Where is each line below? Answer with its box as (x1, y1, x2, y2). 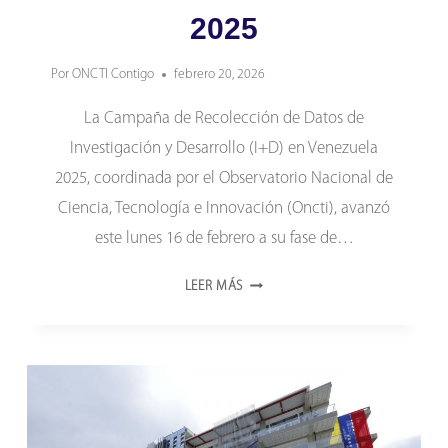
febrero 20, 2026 (174, 68, 266, 82)
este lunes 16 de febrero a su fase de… (94, 230, 354, 248)
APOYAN (242, 371, 294, 385)
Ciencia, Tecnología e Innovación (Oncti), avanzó (58, 200, 390, 218)
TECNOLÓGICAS (242, 299, 336, 313)
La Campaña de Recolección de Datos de (84, 110, 364, 128)
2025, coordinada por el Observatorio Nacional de (55, 170, 393, 188)
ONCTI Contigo (72, 68, 155, 82)
